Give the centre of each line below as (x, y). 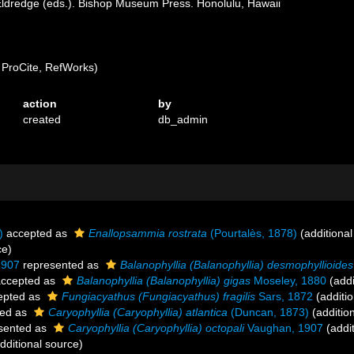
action (40, 104)
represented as (61, 265)
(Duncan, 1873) (268, 312)
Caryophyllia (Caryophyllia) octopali (156, 328)
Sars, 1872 (284, 296)
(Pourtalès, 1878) (252, 233)
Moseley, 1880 (288, 281)
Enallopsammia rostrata (148, 233)
